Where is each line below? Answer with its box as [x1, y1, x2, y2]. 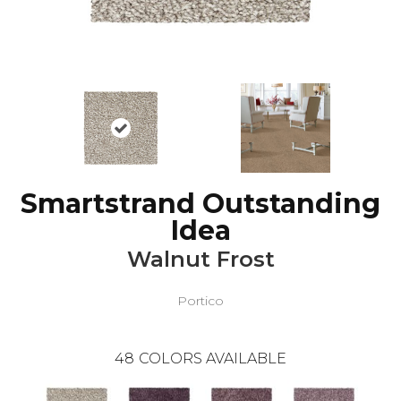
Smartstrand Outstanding [21, 186, 380, 220]
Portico [177, 292, 224, 309]
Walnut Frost [126, 245, 275, 272]
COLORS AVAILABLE [139, 349, 286, 367]
